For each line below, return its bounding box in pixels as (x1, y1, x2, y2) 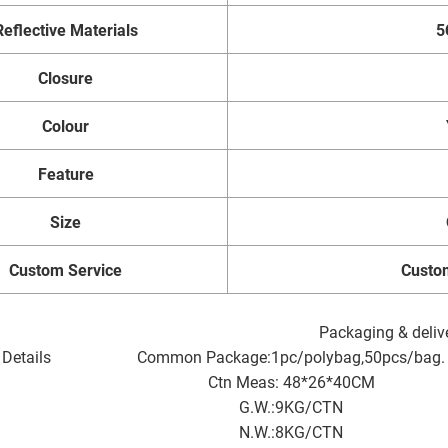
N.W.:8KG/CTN (239, 421, 343, 442)
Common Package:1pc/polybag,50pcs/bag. (137, 346, 445, 367)
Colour (42, 115, 89, 136)
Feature (37, 163, 94, 184)
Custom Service (9, 259, 122, 280)
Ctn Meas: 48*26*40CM (207, 371, 375, 392)
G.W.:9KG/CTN (239, 396, 343, 417)
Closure (38, 67, 93, 88)
